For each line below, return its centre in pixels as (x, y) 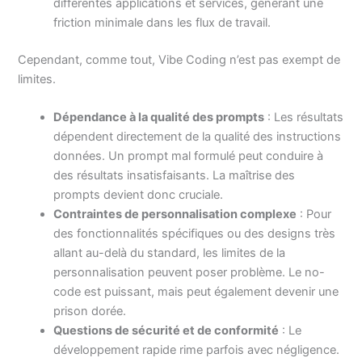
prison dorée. (90, 311)
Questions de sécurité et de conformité (166, 330)
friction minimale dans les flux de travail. (162, 22)
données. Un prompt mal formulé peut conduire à (189, 156)
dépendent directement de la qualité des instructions (198, 136)
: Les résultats (304, 117)
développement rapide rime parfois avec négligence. (197, 349)
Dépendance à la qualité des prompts (159, 117)
